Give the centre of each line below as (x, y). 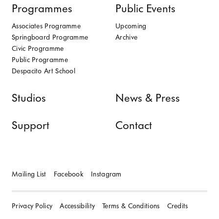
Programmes (42, 8)
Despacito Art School (44, 71)
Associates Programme (46, 26)
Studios (29, 98)
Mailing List (29, 174)
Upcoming (131, 26)
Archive (127, 37)
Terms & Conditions (131, 206)
